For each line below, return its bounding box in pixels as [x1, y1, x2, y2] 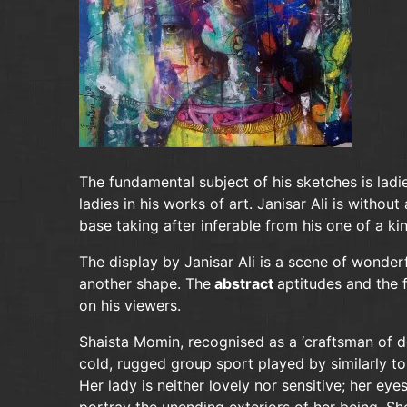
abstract [211, 274, 277, 293]
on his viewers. [79, 296, 181, 314]
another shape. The [79, 274, 211, 293]
